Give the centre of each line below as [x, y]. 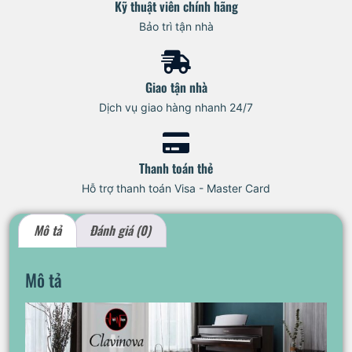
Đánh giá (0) [120, 231]
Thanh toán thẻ [176, 168]
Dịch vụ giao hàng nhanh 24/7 [176, 107]
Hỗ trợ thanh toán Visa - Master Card [176, 188]
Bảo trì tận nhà [176, 26]
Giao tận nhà [176, 87]
